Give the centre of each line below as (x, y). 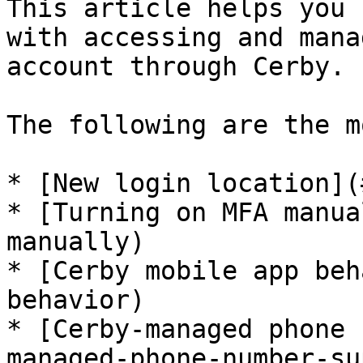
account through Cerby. (176, 66)
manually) (76, 241)
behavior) (76, 300)
